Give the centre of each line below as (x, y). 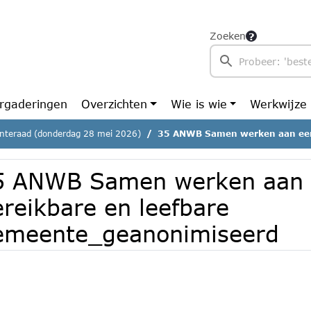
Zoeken (228, 36)
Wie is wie (199, 104)
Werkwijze (279, 104)
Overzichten (114, 104)
